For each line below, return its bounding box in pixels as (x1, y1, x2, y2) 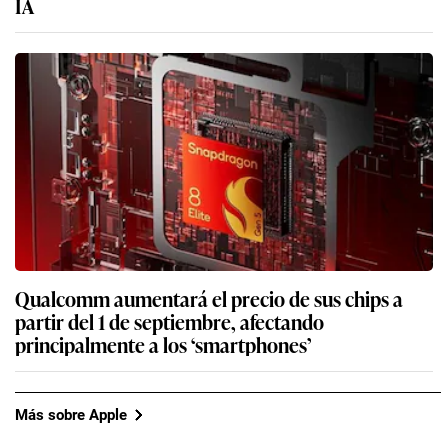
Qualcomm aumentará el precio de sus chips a (15, 283, 403, 314)
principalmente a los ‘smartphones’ (15, 329, 311, 360)
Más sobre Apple (15, 405, 127, 424)
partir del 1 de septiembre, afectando (15, 306, 324, 337)
